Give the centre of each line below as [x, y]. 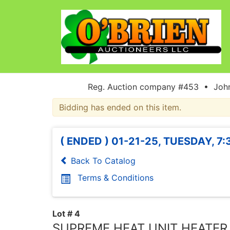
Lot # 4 [66, 213]
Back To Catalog [102, 160]
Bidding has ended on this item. [120, 107]
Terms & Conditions [116, 177]
